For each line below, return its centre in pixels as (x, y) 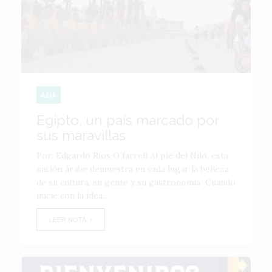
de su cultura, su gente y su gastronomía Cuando (136, 182)
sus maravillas (81, 135)
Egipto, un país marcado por (127, 120)
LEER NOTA (70, 219)
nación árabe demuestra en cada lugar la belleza (133, 169)
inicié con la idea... (72, 195)
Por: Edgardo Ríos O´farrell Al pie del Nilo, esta (132, 155)
